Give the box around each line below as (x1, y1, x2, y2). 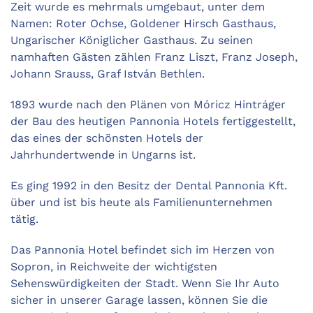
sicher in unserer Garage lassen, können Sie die (10, 293, 268, 307)
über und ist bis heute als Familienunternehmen (10, 196, 272, 209)
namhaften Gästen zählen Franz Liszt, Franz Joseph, (10, 50, 298, 64)
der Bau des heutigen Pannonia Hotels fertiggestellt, (10, 115, 296, 128)
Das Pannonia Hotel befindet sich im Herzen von (10, 243, 275, 256)
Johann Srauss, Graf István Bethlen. (10, 67, 205, 80)
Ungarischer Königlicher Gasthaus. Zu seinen (10, 34, 253, 47)
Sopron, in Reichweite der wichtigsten (10, 260, 217, 273)
